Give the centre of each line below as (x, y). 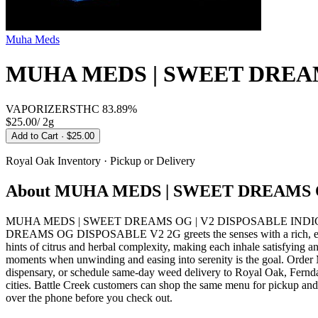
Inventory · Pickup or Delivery (125, 160)
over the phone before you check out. (89, 297)
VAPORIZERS (41, 109)
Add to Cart (36, 136)
